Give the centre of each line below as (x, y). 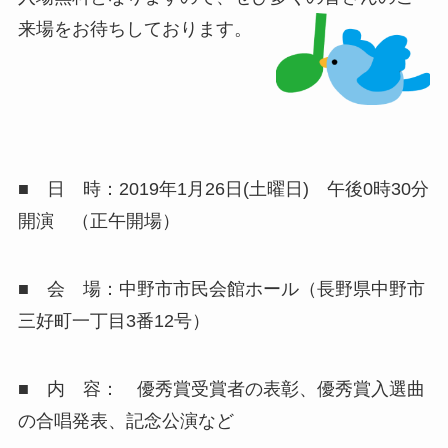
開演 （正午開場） (98, 220)
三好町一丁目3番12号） (113, 320)
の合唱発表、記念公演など (125, 420)
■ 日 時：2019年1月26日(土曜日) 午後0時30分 (223, 188)
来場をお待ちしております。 (137, 28)
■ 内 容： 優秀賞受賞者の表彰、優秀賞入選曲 (221, 388)
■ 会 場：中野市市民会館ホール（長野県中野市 (221, 288)
